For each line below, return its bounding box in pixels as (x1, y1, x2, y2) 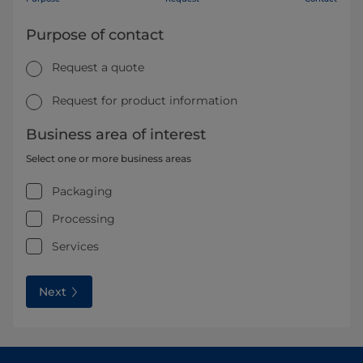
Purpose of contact (26, 25, 164, 44)
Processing (52, 211, 115, 227)
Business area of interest (26, 126, 206, 144)
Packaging (52, 184, 113, 199)
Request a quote (52, 59, 144, 75)
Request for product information (52, 93, 237, 109)
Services (52, 239, 99, 254)
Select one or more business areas (26, 152, 191, 165)
